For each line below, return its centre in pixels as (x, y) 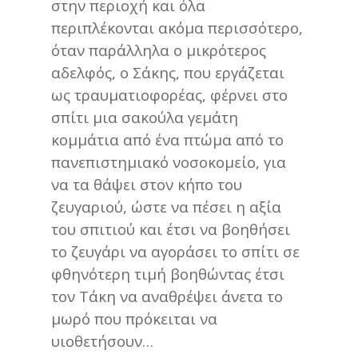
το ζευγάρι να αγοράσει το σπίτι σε (175, 252)
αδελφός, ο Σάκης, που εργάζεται (168, 73)
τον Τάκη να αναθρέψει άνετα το (167, 296)
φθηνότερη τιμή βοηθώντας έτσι (168, 274)
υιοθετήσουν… (102, 341)
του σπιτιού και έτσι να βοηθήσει (171, 229)
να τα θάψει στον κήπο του (147, 185)
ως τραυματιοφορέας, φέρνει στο (169, 95)
